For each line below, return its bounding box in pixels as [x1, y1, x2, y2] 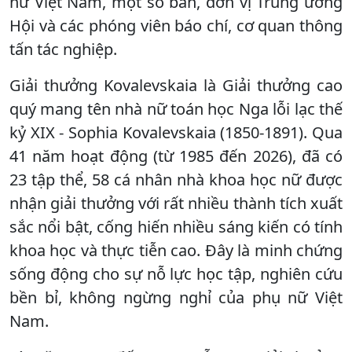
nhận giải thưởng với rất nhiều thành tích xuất [9, 192, 343, 214]
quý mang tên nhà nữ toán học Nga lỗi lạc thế [9, 97, 343, 119]
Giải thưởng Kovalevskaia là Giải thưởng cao [9, 74, 343, 96]
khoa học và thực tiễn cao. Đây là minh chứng [9, 239, 343, 261]
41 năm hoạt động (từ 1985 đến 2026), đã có [9, 145, 343, 167]
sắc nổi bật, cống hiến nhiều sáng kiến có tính [9, 215, 343, 237]
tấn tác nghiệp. [9, 38, 117, 60]
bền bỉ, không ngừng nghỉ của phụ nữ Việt [9, 286, 343, 308]
